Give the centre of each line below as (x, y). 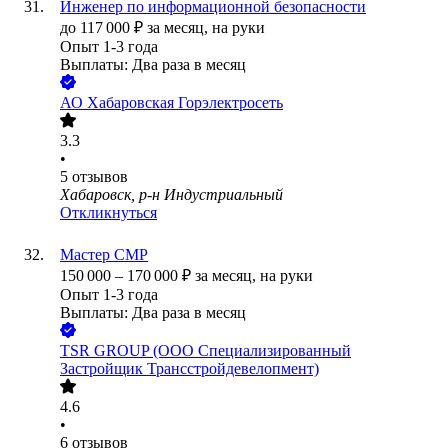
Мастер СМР (104, 255)
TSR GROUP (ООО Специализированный (205, 351)
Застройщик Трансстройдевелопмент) (189, 369)
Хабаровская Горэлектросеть (185, 103)
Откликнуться (108, 213)
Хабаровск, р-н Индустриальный (171, 195)
